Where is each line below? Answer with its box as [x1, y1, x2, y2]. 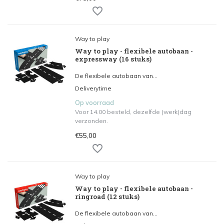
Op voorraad [75, 98, 114, 106]
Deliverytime [75, 84, 111, 92]
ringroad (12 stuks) [75, 192, 139, 201]
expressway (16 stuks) [75, 54, 151, 63]
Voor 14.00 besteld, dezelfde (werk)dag [75, 108, 191, 115]
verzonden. [75, 117, 108, 124]
